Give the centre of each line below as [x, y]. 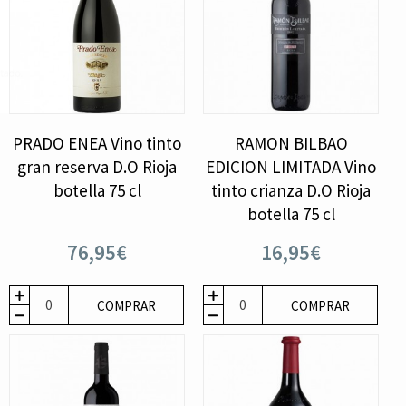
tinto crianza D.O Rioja [291, 190]
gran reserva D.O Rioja [97, 166]
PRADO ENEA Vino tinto [97, 143]
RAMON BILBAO [291, 143]
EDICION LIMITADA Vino [291, 166]
